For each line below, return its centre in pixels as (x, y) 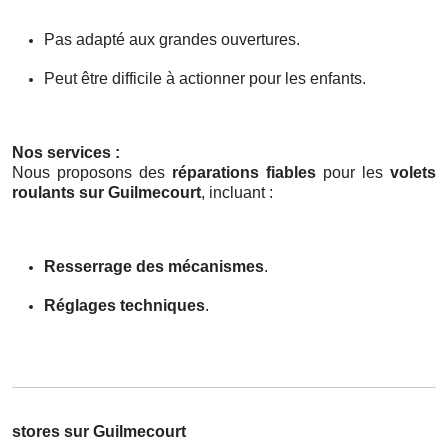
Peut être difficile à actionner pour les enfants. (205, 78)
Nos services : (66, 152)
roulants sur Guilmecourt (106, 192)
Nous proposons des (92, 172)
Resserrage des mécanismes (154, 266)
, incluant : (237, 192)
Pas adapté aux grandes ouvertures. (172, 39)
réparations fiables (244, 172)
